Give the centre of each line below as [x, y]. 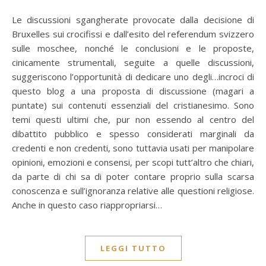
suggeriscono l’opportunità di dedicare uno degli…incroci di [133, 77]
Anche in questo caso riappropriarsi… [87, 205]
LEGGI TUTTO [133, 248]
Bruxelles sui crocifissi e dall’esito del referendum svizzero [133, 34]
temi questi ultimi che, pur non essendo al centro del [133, 119]
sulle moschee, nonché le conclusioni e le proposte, [133, 48]
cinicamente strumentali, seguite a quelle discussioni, [133, 62]
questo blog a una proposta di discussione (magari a [133, 91]
